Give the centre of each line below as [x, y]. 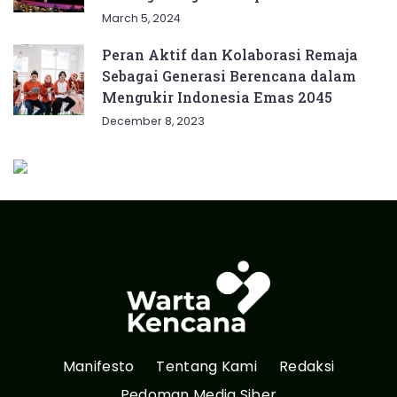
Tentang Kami [207, 366]
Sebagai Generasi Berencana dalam [229, 76]
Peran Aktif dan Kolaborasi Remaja [230, 55]
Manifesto [98, 366]
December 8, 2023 [153, 121]
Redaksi [307, 366]
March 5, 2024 [141, 19]
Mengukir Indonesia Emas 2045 [217, 97]
